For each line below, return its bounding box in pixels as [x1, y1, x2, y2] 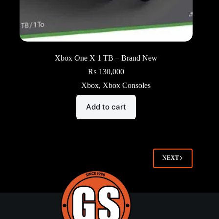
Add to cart [86, 102, 127, 112]
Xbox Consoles [103, 81, 151, 89]
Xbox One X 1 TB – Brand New [55, 53, 158, 62]
